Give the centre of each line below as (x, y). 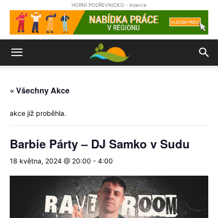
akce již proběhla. (38, 113)
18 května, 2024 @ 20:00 (50, 161)
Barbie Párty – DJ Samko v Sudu (100, 144)
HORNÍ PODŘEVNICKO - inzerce (109, 5)
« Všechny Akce (40, 90)
